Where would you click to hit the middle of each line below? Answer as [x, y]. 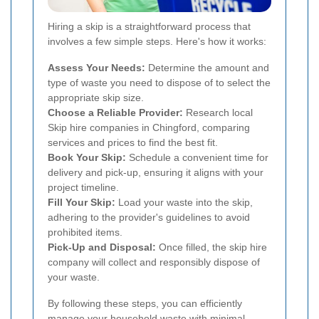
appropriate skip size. [96, 97]
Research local [218, 112]
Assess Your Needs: [96, 67]
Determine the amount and [207, 67]
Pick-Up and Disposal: [102, 247]
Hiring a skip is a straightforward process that [149, 26]
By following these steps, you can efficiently [145, 303]
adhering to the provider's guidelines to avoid [149, 217]
